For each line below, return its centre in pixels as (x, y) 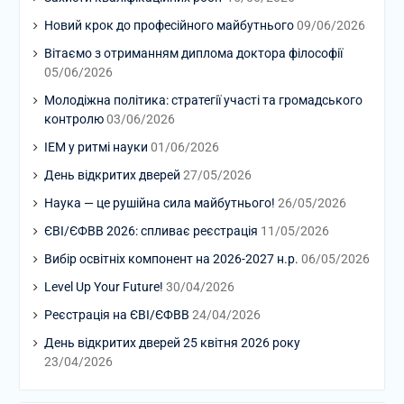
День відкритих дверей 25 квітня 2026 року (172, 342)
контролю (73, 119)
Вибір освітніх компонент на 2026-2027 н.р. (171, 258)
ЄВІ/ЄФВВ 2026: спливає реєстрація (151, 230)
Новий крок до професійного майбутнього (169, 25)
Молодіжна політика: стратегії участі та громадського (203, 100)
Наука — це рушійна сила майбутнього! (159, 202)
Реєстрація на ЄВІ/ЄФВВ (116, 314)
